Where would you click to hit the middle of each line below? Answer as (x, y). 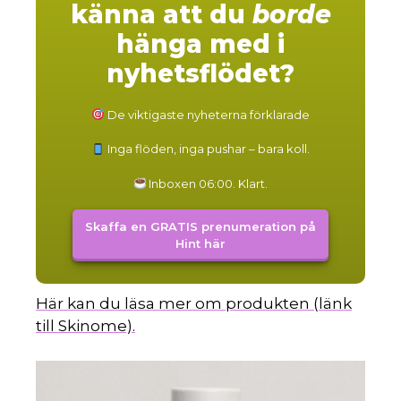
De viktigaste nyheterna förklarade (207, 114)
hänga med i (200, 43)
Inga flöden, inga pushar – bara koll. (207, 149)
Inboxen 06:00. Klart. (207, 183)
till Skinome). (85, 326)
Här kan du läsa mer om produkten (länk (194, 304)
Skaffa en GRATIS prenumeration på (200, 227)
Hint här (200, 244)
